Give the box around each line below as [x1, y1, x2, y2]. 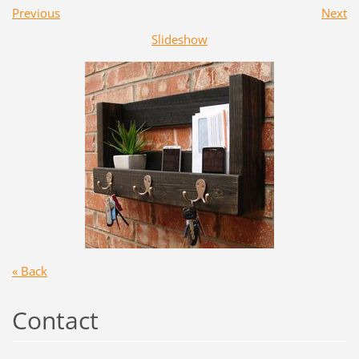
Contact [11, 304, 99, 337]
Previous [11, 5, 60, 22]
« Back [11, 263, 47, 280]
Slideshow [151, 31, 208, 48]
